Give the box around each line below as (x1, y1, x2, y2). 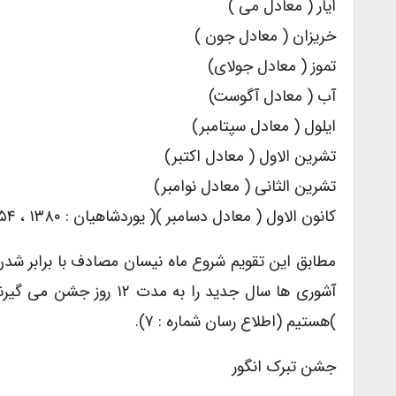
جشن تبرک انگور (232, 354, 336, 380)
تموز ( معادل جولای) (208, 54, 336, 80)
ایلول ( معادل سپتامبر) (192, 114, 336, 140)
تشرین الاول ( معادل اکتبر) (164, 144, 336, 170)
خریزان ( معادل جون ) (194, 24, 336, 49)
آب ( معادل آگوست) (209, 84, 336, 110)
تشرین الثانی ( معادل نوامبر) (154, 174, 336, 200)
